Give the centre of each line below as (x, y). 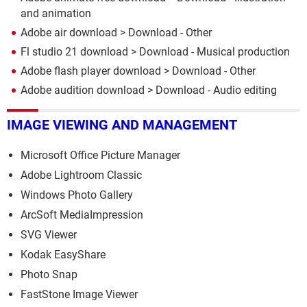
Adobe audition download (83, 90)
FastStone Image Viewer (79, 295)
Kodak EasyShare (63, 255)
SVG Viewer (49, 235)
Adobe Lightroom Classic (81, 175)
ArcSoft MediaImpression (82, 215)
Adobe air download (69, 32)
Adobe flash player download (91, 71)
